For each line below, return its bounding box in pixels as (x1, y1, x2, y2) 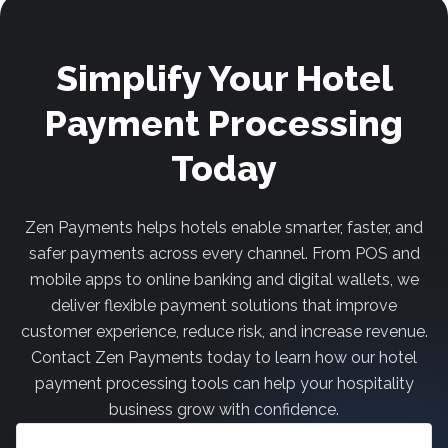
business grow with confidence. (109, 400, 339, 419)
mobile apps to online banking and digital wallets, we (29, 270, 419, 289)
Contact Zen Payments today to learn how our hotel (31, 348, 417, 367)
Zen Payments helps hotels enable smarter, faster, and (25, 218, 423, 237)
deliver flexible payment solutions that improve (51, 296, 397, 315)
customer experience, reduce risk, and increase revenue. (20, 322, 428, 341)
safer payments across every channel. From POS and (28, 244, 420, 263)
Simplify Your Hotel (55, 57, 393, 99)
